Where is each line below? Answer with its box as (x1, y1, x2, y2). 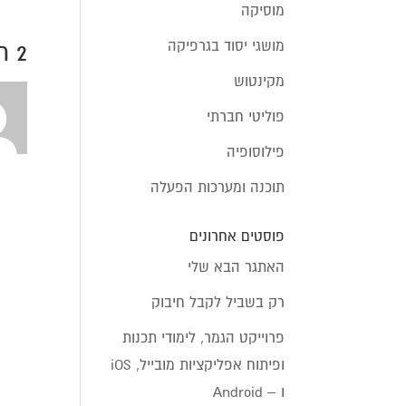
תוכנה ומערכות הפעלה (150, 179, 285, 195)
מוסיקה (240, 2, 285, 18)
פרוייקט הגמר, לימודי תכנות (121, 329, 285, 345)
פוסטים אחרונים (188, 227, 285, 244)
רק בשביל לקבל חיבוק (150, 294, 285, 310)
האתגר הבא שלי (187, 258, 285, 275)
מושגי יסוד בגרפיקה (167, 37, 285, 53)
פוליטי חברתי (206, 108, 285, 124)
